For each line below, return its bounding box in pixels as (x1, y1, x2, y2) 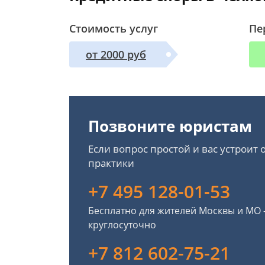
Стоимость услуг (69, 21, 158, 35)
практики (88, 156, 134, 170)
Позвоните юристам (88, 115, 252, 137)
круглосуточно (88, 218, 156, 231)
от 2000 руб (86, 47, 146, 62)
